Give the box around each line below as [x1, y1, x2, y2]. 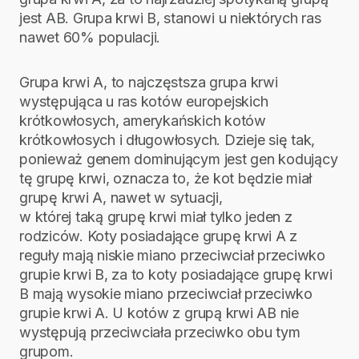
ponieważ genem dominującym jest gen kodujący [19, 151, 338, 168]
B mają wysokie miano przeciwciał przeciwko [19, 285, 313, 303]
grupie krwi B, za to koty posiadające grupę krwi [19, 266, 333, 284]
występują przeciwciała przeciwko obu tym [19, 324, 301, 341]
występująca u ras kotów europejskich [19, 93, 268, 111]
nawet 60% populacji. [19, 29, 161, 46]
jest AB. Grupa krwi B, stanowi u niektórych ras [19, 10, 321, 27]
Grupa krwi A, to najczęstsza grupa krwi [19, 74, 278, 91]
